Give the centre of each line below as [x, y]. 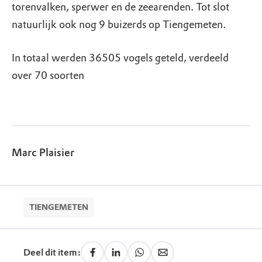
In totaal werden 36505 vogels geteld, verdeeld [120, 58]
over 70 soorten [48, 75]
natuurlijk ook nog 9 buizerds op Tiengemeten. [119, 25]
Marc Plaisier [43, 153]
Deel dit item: [52, 252]
